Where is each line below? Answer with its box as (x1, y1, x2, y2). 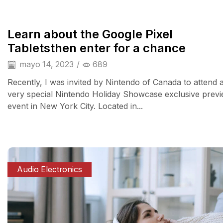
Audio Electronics (17, 164, 83, 174)
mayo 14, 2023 (17, 59, 74, 69)
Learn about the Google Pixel (7, 26, 173, 41)
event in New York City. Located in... (7, 101, 143, 111)
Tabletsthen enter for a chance (7, 40, 186, 55)
